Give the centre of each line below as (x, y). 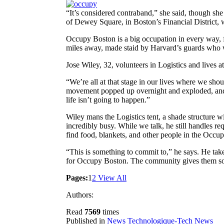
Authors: (80, 194)
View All (111, 177)
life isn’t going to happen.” (108, 99)
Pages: (77, 177)
